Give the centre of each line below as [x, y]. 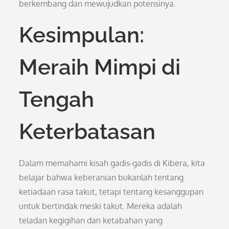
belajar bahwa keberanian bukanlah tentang [101, 177]
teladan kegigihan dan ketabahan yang [91, 220]
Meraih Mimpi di [100, 67]
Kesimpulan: [82, 35]
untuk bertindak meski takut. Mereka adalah [101, 206]
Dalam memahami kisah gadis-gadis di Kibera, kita [112, 163]
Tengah [57, 99]
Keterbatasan [87, 132]
